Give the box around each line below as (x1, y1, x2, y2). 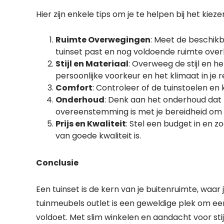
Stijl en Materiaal (55, 58, 128, 69)
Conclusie (36, 157, 78, 168)
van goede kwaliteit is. (55, 130, 141, 141)
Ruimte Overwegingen (55, 34, 150, 45)
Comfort (55, 82, 92, 93)
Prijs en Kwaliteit (55, 118, 126, 129)
